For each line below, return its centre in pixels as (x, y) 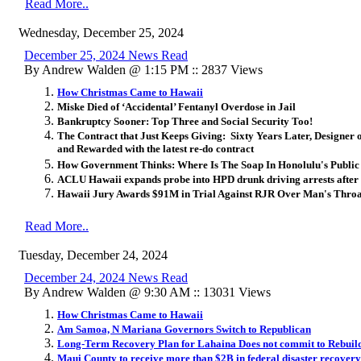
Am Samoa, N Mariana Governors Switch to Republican (184, 329)
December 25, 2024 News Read (106, 55)
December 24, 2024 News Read (106, 277)
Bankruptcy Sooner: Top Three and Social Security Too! (185, 121)
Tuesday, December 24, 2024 (93, 255)
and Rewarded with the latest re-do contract (156, 149)
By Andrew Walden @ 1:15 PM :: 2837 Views (143, 69)
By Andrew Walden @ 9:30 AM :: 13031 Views (147, 292)
